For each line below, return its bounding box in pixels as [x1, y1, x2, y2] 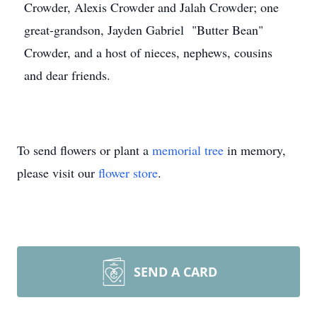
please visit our [17, 164, 98, 181]
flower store [98, 164, 158, 181]
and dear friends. [24, 67, 110, 83]
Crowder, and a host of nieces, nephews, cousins [24, 44, 272, 61]
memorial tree [152, 142, 224, 158]
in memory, [224, 142, 286, 158]
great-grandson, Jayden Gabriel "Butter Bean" [24, 21, 263, 38]
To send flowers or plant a [17, 142, 152, 158]
